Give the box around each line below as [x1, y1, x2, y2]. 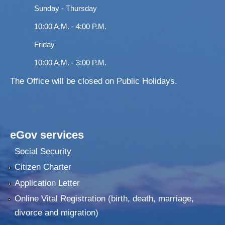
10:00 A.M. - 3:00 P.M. [34, 58, 106, 67]
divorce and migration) [14, 208, 98, 218]
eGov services [10, 128, 84, 141]
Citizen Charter [14, 162, 71, 172]
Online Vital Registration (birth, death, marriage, [14, 194, 194, 204]
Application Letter [14, 178, 80, 188]
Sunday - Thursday [34, 4, 97, 13]
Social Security [14, 146, 71, 156]
